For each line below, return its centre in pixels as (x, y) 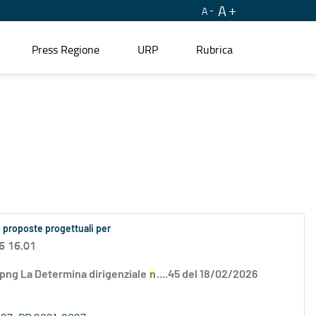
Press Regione (66, 49)
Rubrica (214, 49)
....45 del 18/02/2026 (207, 275)
